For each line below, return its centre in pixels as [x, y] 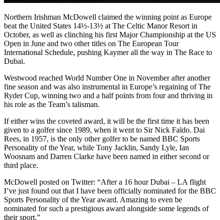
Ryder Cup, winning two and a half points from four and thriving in [108, 95]
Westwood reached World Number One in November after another [107, 78]
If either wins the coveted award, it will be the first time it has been [107, 121]
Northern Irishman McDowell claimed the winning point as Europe [108, 17]
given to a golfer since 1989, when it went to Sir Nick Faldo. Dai [104, 130]
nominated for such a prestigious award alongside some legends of [106, 208]
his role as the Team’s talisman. [52, 104]
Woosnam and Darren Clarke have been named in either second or [107, 156]
